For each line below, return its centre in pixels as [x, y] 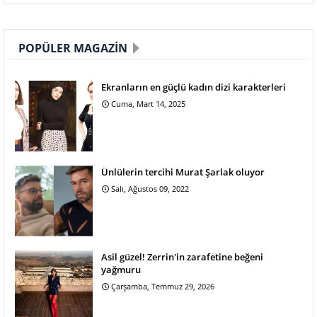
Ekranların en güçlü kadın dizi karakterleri [194, 87]
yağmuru [121, 269]
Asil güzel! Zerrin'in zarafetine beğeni [182, 257]
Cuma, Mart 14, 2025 [148, 103]
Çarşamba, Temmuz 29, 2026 [163, 286]
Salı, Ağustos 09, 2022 [150, 188]
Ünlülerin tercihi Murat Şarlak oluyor [183, 172]
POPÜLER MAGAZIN [73, 48]
